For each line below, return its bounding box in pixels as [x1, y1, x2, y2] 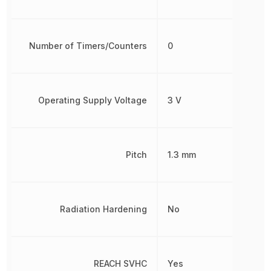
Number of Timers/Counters [29, 41, 148, 51]
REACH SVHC [94, 258, 148, 269]
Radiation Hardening [60, 204, 148, 214]
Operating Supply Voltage [38, 95, 148, 105]
